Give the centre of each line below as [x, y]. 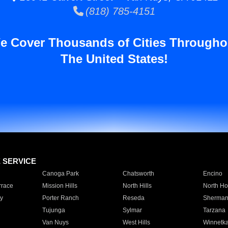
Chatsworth [138, 174]
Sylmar [132, 210]
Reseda [133, 198]
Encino [212, 174]
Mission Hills [60, 186]
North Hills [137, 186]
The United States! [114, 59]
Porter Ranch [60, 198]
